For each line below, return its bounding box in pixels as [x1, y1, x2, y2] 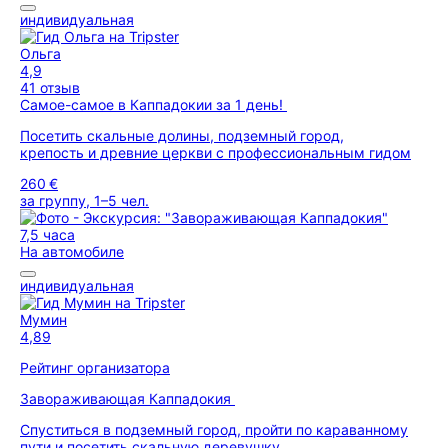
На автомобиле [20, 243, 124, 260]
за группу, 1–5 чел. [20, 192, 149, 209]
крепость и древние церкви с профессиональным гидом [20, 144, 411, 161]
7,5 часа [20, 226, 75, 243]
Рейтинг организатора [20, 359, 170, 376]
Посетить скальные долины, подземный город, [20, 127, 344, 144]
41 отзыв [20, 79, 80, 96]
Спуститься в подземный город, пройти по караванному [20, 421, 408, 438]
